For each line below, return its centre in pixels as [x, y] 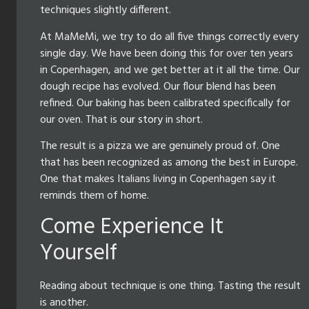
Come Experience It [132, 227]
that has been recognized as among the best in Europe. [169, 163]
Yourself [79, 253]
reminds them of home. [94, 196]
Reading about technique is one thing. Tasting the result [170, 286]
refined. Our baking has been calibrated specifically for [165, 103]
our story [141, 120]
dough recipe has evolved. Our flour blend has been [158, 87]
